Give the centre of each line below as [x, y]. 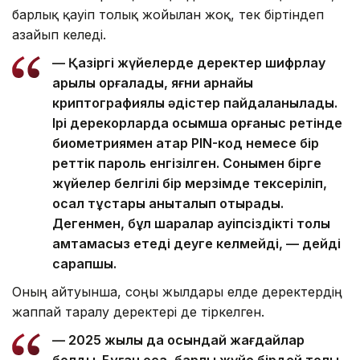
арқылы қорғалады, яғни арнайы [153, 83]
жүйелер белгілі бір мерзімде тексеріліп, [190, 184]
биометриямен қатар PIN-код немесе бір [186, 143]
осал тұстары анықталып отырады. [168, 204]
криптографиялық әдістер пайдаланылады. [195, 103]
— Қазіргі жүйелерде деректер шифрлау [189, 63]
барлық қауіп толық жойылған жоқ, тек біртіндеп [168, 15]
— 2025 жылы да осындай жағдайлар [178, 340]
